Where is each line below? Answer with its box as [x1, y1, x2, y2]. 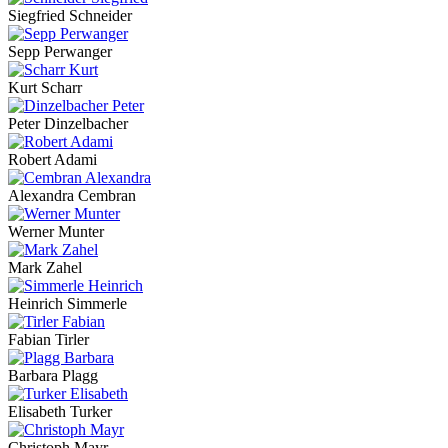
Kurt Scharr [8, 78, 82, 96]
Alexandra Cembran [8, 186, 136, 204]
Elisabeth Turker [8, 402, 112, 420]
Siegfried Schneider [8, 6, 132, 24]
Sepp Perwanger [8, 42, 112, 60]
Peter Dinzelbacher [8, 114, 128, 132]
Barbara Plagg [8, 366, 98, 384]
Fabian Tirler [8, 330, 89, 348]
